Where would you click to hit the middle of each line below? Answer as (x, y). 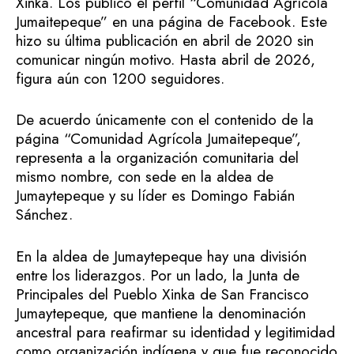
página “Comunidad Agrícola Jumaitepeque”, (158, 139)
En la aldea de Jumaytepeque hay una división (161, 256)
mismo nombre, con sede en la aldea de (145, 177)
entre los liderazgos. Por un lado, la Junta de (158, 275)
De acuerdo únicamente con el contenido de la (165, 120)
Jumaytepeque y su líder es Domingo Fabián (155, 196)
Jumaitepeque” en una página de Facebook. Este (171, 21)
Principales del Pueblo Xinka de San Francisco (162, 294)
